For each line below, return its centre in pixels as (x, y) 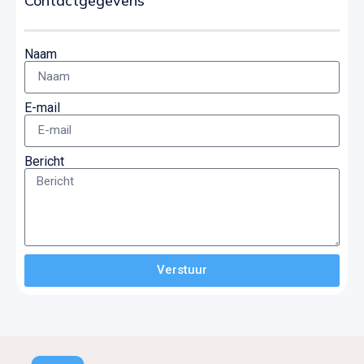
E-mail (42, 107)
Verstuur (182, 270)
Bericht (44, 161)
